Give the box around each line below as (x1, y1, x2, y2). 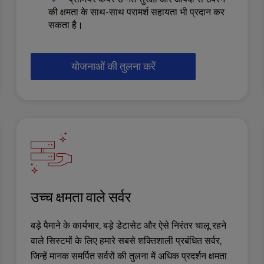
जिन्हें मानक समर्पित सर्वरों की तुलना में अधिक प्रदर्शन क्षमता (31, 250, 227, 262)
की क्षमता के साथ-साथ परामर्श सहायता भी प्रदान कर (48, 6, 225, 18)
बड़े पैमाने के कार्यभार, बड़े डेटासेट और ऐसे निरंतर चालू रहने (31, 219, 227, 231)
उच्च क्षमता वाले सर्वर (31, 187, 131, 206)
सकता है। (48, 19, 84, 31)
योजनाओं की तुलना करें (71, 59, 156, 73)
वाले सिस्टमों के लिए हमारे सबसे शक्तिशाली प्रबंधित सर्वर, (31, 235, 222, 246)
